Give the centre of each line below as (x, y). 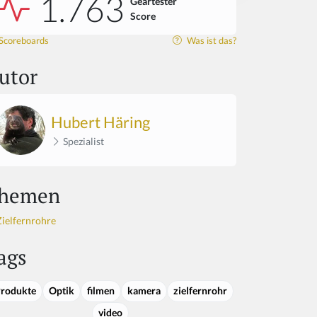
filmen (100, 290)
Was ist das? (211, 40)
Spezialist (82, 142)
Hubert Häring (100, 123)
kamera (144, 290)
